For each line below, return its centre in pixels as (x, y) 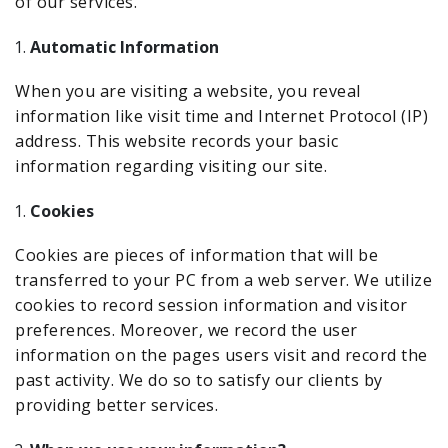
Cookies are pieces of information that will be (196, 255)
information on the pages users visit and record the (221, 355)
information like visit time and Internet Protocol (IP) (221, 116)
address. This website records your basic (176, 141)
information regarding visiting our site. (171, 166)
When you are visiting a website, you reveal (188, 91)
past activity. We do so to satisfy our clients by (199, 380)
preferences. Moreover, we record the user (186, 330)
